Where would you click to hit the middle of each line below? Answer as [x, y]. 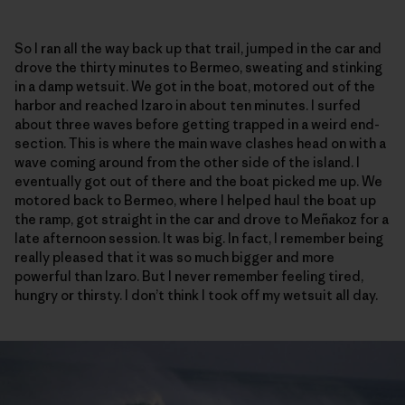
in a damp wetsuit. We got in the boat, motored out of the [195, 86]
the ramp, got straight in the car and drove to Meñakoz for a [202, 219]
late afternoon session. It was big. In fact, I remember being [199, 238]
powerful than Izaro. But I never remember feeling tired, [189, 276]
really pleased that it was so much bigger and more [174, 257]
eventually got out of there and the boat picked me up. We [198, 181]
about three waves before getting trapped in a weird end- [197, 124]
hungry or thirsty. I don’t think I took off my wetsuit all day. [196, 295]
